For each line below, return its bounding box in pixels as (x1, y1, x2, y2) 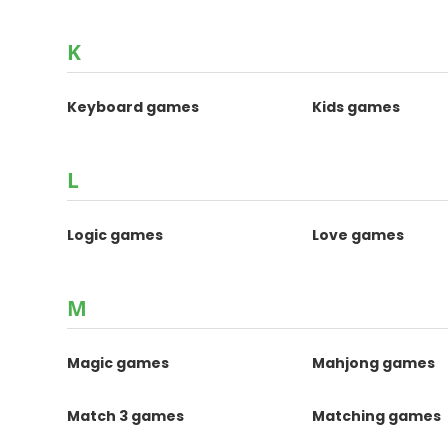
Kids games (312, 97, 401, 117)
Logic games (67, 225, 164, 245)
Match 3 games (67, 406, 185, 426)
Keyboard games (67, 97, 200, 117)
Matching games (312, 406, 442, 426)
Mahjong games (312, 353, 436, 373)
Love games (312, 225, 405, 245)
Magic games (67, 353, 170, 373)
